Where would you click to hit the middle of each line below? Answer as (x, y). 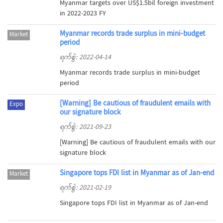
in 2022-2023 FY (83, 14)
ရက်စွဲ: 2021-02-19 (85, 188)
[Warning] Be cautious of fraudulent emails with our (137, 143)
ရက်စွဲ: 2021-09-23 (85, 128)
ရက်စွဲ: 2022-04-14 (85, 58)
